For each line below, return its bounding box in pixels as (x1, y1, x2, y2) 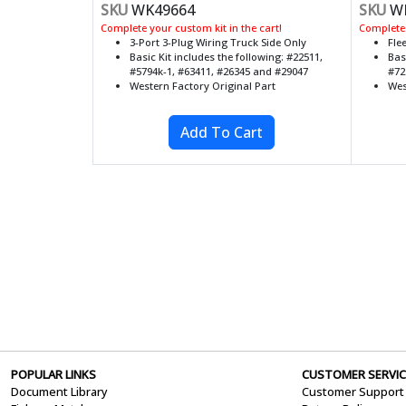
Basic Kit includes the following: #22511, (130, 50, 323, 63)
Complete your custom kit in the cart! (101, 21, 282, 34)
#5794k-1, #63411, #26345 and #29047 (130, 64, 308, 78)
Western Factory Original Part (130, 79, 275, 92)
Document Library (11, 383, 108, 400)
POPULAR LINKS (11, 366, 96, 382)
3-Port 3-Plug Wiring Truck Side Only (130, 35, 306, 49)
